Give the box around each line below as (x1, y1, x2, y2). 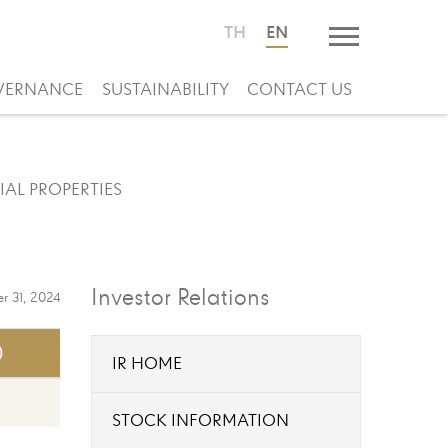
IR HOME (112, 353, 182, 375)
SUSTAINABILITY (101, 79, 229, 102)
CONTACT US (246, 79, 352, 102)
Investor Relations (91, 283, 270, 313)
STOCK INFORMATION (112, 410, 289, 432)
